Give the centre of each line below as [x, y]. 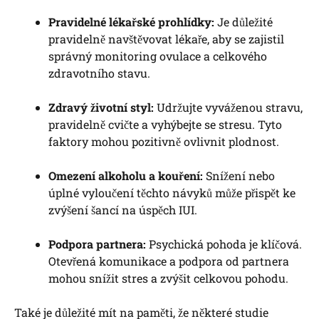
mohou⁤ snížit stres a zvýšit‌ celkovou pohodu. [168, 278]
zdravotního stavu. [99, 73]
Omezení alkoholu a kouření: [126, 175]
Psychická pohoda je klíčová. [224, 244]
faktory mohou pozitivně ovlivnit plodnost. [164, 141]
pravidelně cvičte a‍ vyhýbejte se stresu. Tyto [165, 124]
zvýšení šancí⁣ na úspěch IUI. [123, 209]
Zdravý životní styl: [101, 107]
